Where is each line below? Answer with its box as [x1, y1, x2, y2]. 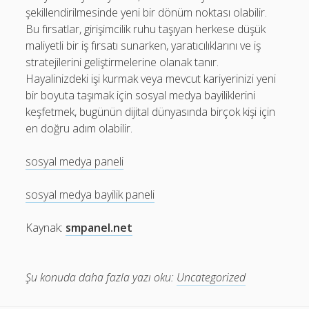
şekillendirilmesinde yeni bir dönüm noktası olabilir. [26, 5, 268, 20]
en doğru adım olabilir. [26, 121, 133, 136]
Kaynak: [26, 220, 66, 235]
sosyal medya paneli [26, 154, 124, 169]
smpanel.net [66, 220, 133, 235]
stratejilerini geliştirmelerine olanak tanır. [26, 54, 219, 70]
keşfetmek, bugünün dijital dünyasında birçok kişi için [26, 104, 276, 119]
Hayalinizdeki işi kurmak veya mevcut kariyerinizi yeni [26, 71, 277, 86]
